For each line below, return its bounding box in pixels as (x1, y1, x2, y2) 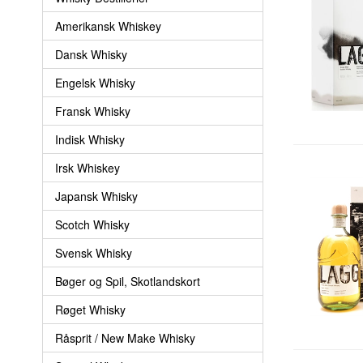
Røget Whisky (55, 301, 126, 318)
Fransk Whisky (55, 102, 130, 119)
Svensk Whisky (55, 244, 132, 261)
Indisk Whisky (55, 130, 125, 147)
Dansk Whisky (55, 45, 127, 62)
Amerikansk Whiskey (55, 17, 161, 34)
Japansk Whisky (55, 187, 138, 204)
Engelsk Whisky (55, 74, 135, 91)
